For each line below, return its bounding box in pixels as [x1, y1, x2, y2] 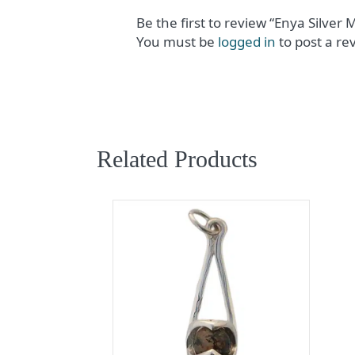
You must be [136, 32, 218, 51]
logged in [218, 32, 276, 51]
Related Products [97, 145, 258, 172]
